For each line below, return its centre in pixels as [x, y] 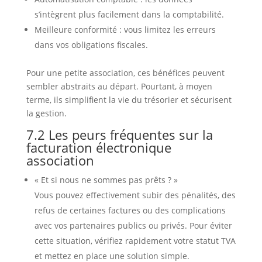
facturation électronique [99, 148]
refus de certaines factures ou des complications [130, 211]
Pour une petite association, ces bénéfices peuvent [125, 73]
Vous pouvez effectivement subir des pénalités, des [135, 195]
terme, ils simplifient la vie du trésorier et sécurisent [129, 100]
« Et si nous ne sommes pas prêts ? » [106, 180]
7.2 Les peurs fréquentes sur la [119, 135]
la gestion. [46, 113]
